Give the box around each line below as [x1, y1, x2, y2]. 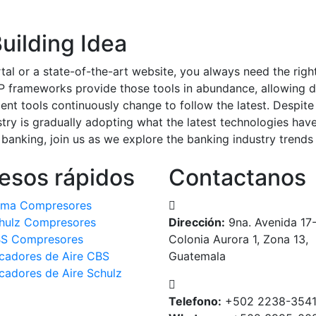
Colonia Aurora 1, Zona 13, [169, 231, 308, 246]
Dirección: [169, 214, 225, 229]
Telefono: [169, 293, 221, 308]
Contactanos [169, 163, 306, 191]
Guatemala [169, 248, 226, 263]
